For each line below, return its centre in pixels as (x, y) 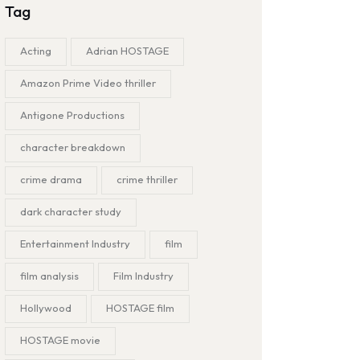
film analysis (50, 275)
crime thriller (147, 179)
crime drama (51, 179)
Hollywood (46, 307)
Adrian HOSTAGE (128, 50)
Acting (36, 50)
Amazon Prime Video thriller (88, 82)
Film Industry (144, 275)
